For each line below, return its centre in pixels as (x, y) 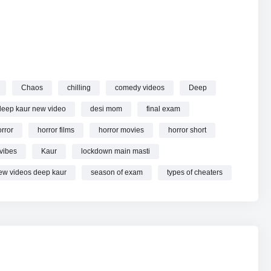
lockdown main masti (116, 152)
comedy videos (140, 88)
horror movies (121, 130)
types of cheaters (195, 173)
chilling (79, 88)
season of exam (117, 173)
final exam (163, 109)
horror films (56, 130)
